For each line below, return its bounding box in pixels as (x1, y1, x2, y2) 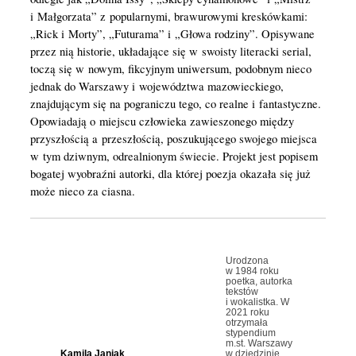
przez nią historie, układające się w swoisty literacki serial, (29, 44, 311, 60)
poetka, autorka (225, 276, 292, 288)
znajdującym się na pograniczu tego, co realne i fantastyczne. (29, 96, 321, 112)
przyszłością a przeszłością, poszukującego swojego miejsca (29, 131, 317, 147)
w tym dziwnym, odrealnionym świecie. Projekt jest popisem (29, 149, 318, 164)
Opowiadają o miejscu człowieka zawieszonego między (29, 114, 294, 130)
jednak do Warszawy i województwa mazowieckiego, (29, 79, 284, 95)
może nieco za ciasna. (29, 184, 135, 199)
